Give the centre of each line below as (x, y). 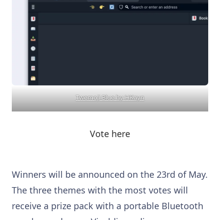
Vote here (110, 133)
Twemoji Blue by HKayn (110, 97)
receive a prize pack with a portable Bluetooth (108, 206)
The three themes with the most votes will (100, 190)
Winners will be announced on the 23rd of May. (110, 174)
